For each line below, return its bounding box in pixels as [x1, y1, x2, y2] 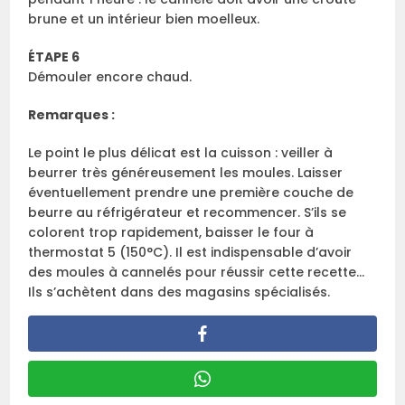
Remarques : [28, 106, 116, 125]
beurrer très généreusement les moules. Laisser [28, 164, 344, 183]
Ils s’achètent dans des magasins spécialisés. [28, 283, 331, 302]
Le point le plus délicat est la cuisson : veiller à [28, 144, 334, 163]
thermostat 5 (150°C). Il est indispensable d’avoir [28, 243, 353, 262]
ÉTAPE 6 [28, 48, 80, 67]
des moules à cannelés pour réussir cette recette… [28, 263, 365, 282]
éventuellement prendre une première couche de [28, 184, 354, 202]
